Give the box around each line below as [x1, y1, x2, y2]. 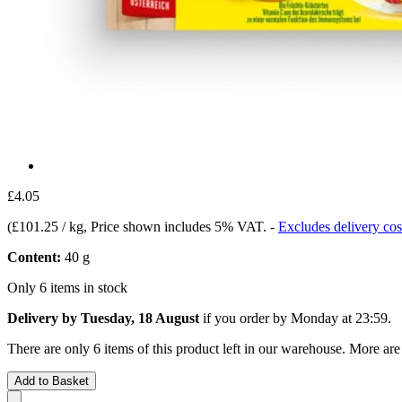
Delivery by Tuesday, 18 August [7, 310, 199, 326]
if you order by [199, 310, 291, 326]
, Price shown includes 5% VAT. [83, 218, 270, 234]
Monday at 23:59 [291, 310, 388, 326]
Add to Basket [14, 373, 89, 388]
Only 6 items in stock [7, 279, 127, 295]
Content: [7, 249, 61, 265]
